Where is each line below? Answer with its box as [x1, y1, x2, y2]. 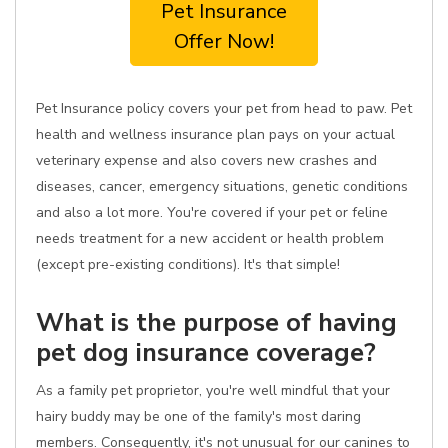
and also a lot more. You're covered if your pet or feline [36, 203, 388, 222]
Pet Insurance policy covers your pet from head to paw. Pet [36, 99, 412, 118]
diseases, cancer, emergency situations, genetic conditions [36, 177, 408, 196]
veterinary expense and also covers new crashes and [36, 151, 377, 170]
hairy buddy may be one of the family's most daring [36, 407, 361, 426]
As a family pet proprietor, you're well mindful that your [36, 381, 390, 400]
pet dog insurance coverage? [36, 335, 376, 370]
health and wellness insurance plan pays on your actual [36, 125, 395, 144]
